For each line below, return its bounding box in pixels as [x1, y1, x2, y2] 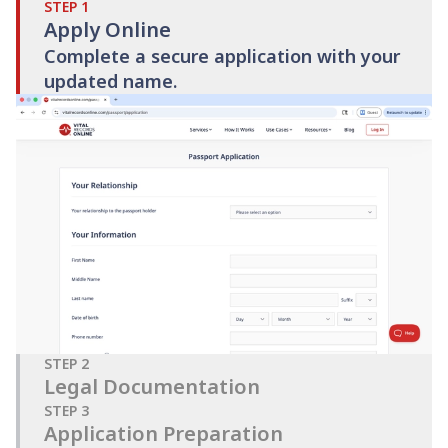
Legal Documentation [44, 372, 260, 400]
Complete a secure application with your [44, 43, 400, 68]
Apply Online [44, 15, 171, 43]
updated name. [44, 68, 177, 93]
